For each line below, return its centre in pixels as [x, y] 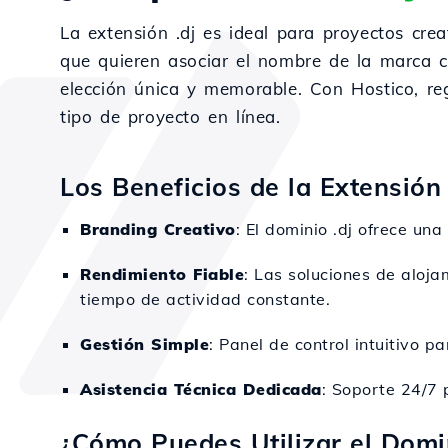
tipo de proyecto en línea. [170, 116]
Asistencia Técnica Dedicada [201, 389]
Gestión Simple [144, 344]
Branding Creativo [158, 229]
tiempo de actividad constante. [205, 299]
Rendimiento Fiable [162, 274]
